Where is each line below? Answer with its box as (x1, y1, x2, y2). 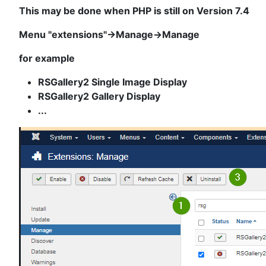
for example (19, 52, 75, 65)
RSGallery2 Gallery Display (38, 90, 160, 103)
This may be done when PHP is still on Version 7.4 (19, 5, 249, 17)
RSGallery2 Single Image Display (38, 76, 187, 88)
